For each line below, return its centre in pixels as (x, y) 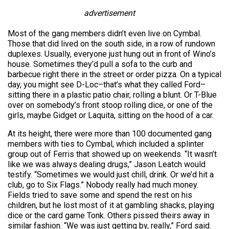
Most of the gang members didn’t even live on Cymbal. (105, 33)
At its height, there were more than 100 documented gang (110, 133)
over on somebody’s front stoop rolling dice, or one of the (110, 105)
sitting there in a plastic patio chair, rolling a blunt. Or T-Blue (112, 95)
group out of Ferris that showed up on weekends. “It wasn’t (112, 154)
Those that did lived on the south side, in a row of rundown (111, 43)
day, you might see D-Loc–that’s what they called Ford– (107, 84)
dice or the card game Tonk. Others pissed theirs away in (109, 215)
